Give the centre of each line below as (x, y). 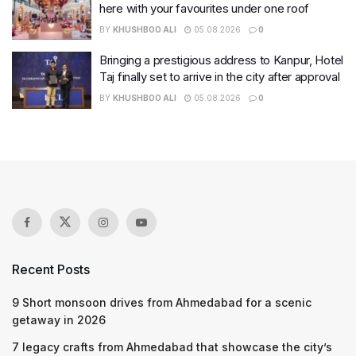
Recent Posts (51, 269)
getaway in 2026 (59, 319)
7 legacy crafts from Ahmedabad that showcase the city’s (172, 346)
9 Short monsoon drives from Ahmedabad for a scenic (162, 302)
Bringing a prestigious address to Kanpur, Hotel (221, 60)
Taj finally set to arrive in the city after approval (220, 77)
